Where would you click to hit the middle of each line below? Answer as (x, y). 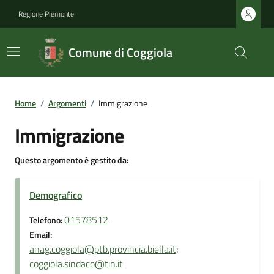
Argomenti (67, 103)
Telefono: (47, 220)
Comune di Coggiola (120, 52)
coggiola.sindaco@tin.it (76, 264)
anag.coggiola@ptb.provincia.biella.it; (104, 249)
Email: (41, 235)
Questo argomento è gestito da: (72, 160)
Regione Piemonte (46, 14)
